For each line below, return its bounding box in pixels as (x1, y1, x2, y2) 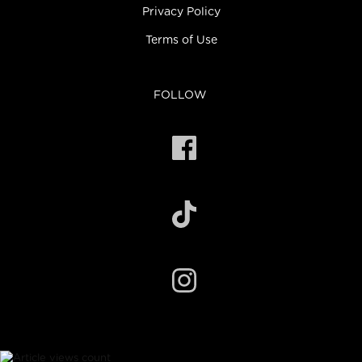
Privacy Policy (141, 6, 221, 18)
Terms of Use (145, 34, 217, 46)
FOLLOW (154, 89, 207, 101)
